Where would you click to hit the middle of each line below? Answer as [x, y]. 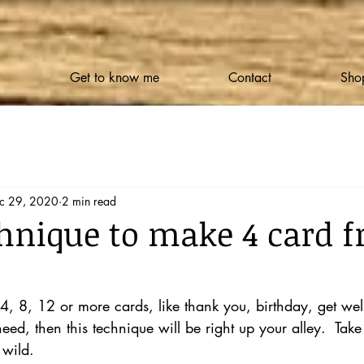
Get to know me [114, 78]
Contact [249, 78]
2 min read [89, 201]
